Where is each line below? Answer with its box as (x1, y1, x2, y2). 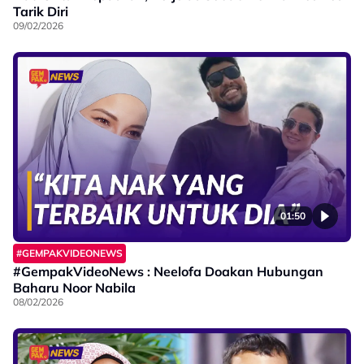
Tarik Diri (13, 2, 68, 19)
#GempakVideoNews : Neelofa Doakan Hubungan (13, 263, 323, 280)
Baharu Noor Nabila (13, 279, 136, 297)
